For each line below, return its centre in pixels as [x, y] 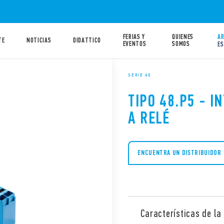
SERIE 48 [139, 75]
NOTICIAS [39, 40]
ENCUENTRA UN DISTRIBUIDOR [179, 153]
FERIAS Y [134, 37]
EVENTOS [134, 44]
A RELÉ [149, 118]
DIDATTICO [87, 40]
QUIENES [183, 37]
